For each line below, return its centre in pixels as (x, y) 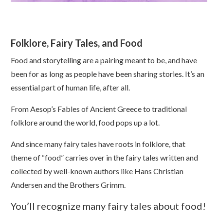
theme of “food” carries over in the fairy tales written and (105, 158)
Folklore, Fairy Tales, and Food (77, 43)
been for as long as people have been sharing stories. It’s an (108, 74)
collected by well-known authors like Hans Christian (97, 171)
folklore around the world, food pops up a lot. (86, 123)
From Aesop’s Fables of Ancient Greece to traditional (99, 109)
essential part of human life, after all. (71, 88)
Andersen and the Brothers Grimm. (68, 185)
